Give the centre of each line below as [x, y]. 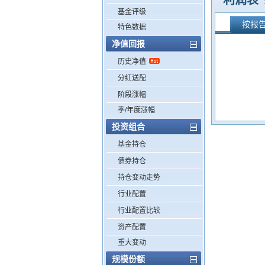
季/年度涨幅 [136, 110]
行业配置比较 [139, 211]
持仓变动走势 [139, 177]
